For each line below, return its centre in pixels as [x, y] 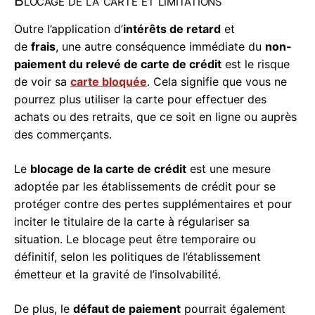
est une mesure [229, 169]
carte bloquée [109, 82]
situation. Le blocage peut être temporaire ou [135, 239]
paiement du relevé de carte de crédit [118, 64]
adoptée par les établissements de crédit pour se [145, 187]
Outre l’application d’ [69, 29]
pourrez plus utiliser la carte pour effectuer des [140, 99]
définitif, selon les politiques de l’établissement [137, 257]
